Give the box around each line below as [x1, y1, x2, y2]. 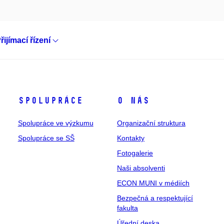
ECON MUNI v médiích [116, 178, 189, 187]
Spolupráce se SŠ [17, 133, 74, 142]
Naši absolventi [116, 163, 165, 172]
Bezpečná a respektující [116, 193, 193, 202]
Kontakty [116, 133, 144, 142]
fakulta [116, 203, 138, 212]
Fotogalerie [116, 148, 153, 157]
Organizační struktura [116, 118, 185, 127]
